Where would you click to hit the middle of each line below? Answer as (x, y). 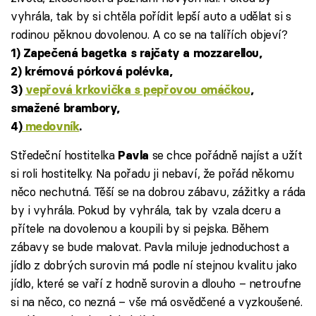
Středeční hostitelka (65, 155)
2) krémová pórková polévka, (92, 72)
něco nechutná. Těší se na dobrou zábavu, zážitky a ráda (158, 192)
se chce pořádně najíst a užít (226, 155)
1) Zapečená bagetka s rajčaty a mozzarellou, (136, 53)
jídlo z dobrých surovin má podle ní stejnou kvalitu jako (154, 265)
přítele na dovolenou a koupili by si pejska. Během (140, 229)
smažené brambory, (65, 108)
